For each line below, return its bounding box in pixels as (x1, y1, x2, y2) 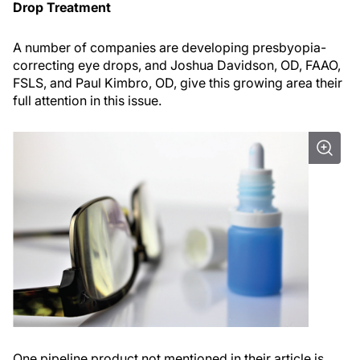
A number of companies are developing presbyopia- (13, 39, 326, 56)
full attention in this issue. (13, 92, 162, 109)
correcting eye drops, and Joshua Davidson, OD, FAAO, (13, 57, 341, 74)
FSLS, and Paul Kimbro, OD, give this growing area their (13, 75, 342, 92)
